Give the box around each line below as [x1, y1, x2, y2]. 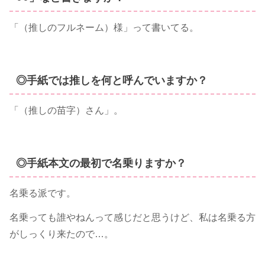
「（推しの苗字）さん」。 [9, 105, 123, 115]
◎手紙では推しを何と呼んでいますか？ [15, 75, 208, 87]
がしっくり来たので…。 [9, 228, 114, 239]
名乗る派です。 [9, 188, 76, 198]
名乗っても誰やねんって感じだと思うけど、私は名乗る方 [9, 212, 256, 222]
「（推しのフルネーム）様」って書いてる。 [9, 22, 199, 33]
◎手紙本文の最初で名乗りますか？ [15, 157, 186, 170]
